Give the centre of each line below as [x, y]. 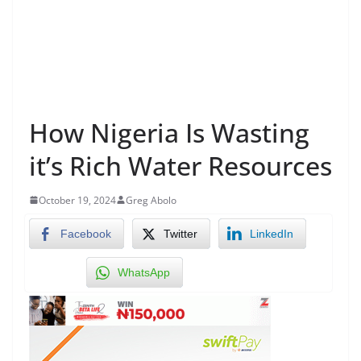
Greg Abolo [151, 200]
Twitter [180, 233]
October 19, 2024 [77, 200]
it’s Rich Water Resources [180, 165]
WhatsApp [144, 272]
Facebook [86, 233]
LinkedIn [272, 233]
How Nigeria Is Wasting [169, 132]
